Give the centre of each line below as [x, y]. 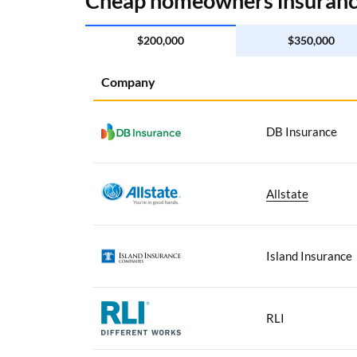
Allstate [287, 193]
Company [128, 81]
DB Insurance [302, 131]
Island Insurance [309, 255]
